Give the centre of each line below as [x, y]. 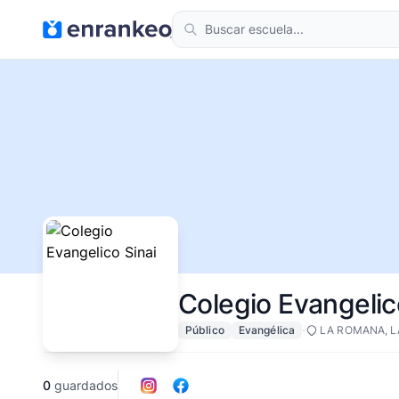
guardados [84, 385]
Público [205, 330]
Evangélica [267, 330]
